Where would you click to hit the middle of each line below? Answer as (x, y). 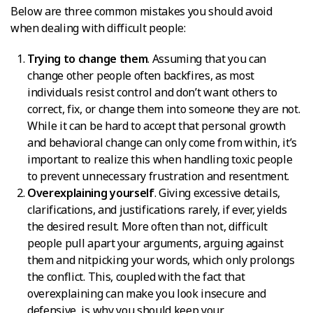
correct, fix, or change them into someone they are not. (164, 109)
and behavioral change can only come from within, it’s (162, 142)
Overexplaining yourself (91, 192)
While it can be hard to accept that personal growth (156, 125)
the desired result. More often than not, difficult (147, 226)
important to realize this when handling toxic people (160, 159)
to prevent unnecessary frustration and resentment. (158, 176)
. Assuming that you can (207, 58)
